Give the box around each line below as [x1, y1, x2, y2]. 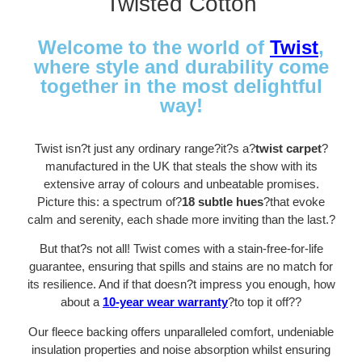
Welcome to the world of [38, 36, 270, 58]
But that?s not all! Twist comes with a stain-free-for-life [39, 242, 323, 256]
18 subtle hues [182, 194, 263, 208]
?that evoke [263, 194, 325, 208]
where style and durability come [33, 55, 329, 78]
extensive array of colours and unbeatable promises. [43, 176, 319, 191]
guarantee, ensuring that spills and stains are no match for [29, 259, 333, 274]
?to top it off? [228, 295, 295, 309]
